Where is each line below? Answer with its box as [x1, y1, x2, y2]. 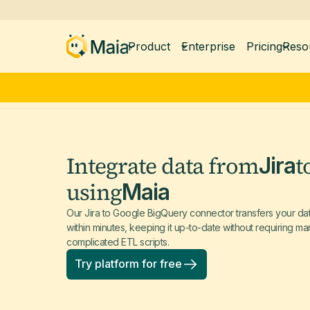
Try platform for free [75, 257, 182, 271]
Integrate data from [66, 150, 259, 181]
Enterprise [181, 39, 235, 53]
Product [127, 39, 170, 53]
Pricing [246, 39, 282, 53]
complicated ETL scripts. [66, 235, 169, 248]
